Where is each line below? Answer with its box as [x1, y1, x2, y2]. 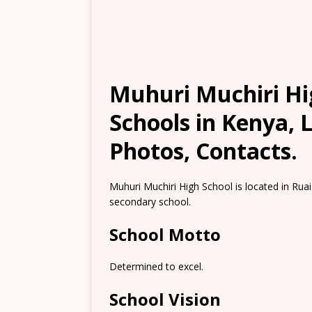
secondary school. [109, 195, 191, 208]
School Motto [109, 223, 221, 246]
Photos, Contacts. [109, 136, 297, 166]
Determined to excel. [109, 260, 203, 273]
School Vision [109, 288, 221, 311]
